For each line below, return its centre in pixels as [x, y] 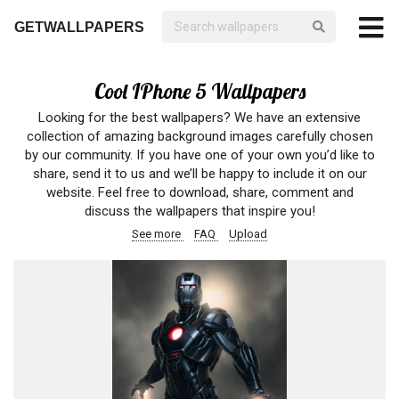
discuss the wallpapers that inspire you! [199, 211]
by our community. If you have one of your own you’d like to [199, 155]
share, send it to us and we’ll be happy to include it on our [199, 174]
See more [158, 234]
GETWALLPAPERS [79, 27]
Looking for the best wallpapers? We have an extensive [199, 118]
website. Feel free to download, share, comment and [199, 192]
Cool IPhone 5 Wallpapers [199, 91]
